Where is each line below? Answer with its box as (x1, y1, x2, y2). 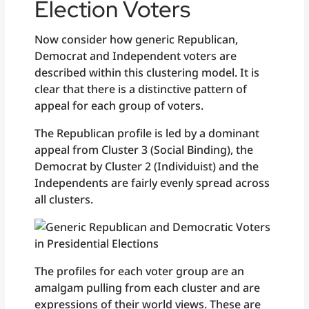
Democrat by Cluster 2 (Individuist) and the (34, 158, 259, 174)
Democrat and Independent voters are (34, 48, 237, 63)
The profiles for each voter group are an (34, 263, 245, 279)
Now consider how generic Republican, (34, 31, 239, 47)
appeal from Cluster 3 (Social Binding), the (34, 141, 254, 157)
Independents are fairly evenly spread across (34, 175, 270, 190)
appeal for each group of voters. (34, 97, 204, 113)
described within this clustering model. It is (34, 64, 260, 80)
